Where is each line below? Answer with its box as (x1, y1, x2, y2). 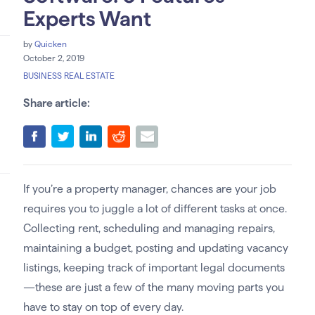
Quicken (34, 39, 67, 49)
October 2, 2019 (22, 53, 84, 63)
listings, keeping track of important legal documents (22, 262, 285, 274)
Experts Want (22, 7, 151, 31)
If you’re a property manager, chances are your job (22, 183, 276, 195)
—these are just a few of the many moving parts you (22, 281, 284, 294)
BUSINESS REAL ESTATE (22, 71, 115, 81)
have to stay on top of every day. (22, 301, 186, 314)
